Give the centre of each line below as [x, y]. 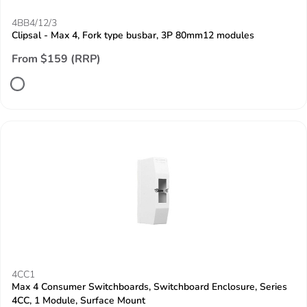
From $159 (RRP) [56, 59]
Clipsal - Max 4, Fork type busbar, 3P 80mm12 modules [133, 35]
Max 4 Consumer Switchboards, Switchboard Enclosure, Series [149, 287]
